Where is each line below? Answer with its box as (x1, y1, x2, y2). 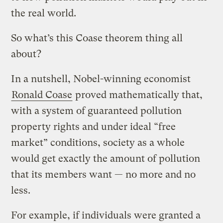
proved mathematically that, (73, 89, 203, 101)
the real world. (11, 7, 77, 19)
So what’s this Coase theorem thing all (11, 32, 183, 44)
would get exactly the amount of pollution (11, 152, 201, 164)
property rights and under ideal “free (11, 120, 176, 132)
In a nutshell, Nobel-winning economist (11, 73, 191, 85)
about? (11, 48, 42, 60)
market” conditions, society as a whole (11, 136, 185, 148)
